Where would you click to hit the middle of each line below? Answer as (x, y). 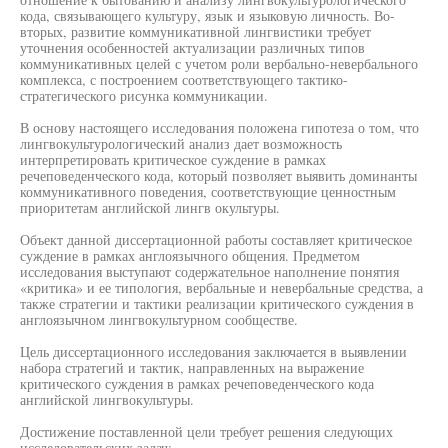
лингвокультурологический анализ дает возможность (181, 143)
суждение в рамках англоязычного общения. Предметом (190, 255)
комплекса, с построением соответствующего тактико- (184, 79)
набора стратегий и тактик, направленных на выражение (192, 367)
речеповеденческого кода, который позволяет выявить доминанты (218, 175)
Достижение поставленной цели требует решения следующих (206, 431)
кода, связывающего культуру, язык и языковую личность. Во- (207, 15)
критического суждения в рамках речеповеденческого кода (197, 383)
